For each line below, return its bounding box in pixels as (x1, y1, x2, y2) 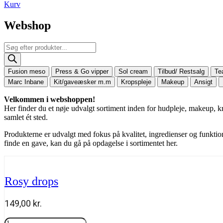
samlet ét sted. (4, 112, 48, 121)
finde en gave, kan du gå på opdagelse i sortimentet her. (4, 138, 178, 147)
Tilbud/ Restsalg (158, 67, 205, 75)
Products (3, 41, 31, 50)
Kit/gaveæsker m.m (54, 78, 111, 86)
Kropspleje (121, 78, 151, 86)
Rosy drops (4, 175, 58, 188)
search (3, 50, 23, 59)
